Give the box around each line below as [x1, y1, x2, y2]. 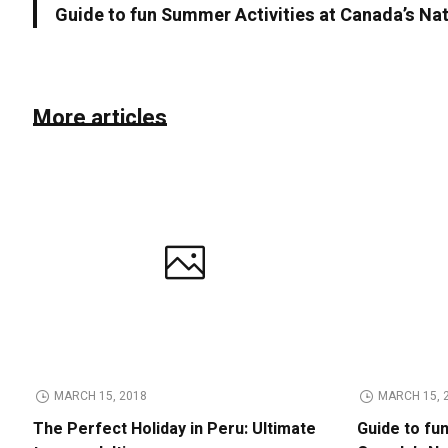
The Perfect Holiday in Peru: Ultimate [33, 416, 317, 441]
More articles [33, 102, 168, 135]
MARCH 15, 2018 [54, 386, 148, 405]
